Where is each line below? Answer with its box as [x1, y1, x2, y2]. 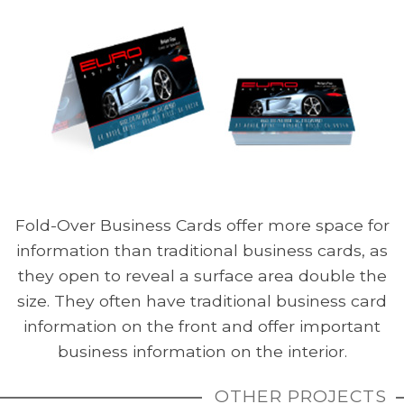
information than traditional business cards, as [16, 240, 388, 260]
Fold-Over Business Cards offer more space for [14, 215, 390, 234]
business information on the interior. [57, 341, 347, 361]
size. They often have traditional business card [17, 290, 387, 310]
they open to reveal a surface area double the [17, 265, 387, 285]
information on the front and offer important [23, 316, 381, 335]
